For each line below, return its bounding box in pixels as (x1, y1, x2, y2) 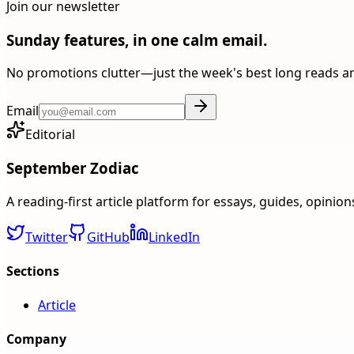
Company (6, 330, 66, 348)
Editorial (25, 126, 75, 144)
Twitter (25, 228, 68, 246)
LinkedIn (149, 228, 200, 246)
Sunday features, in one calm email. (6, 29, 267, 50)
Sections (6, 262, 59, 280)
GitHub (87, 228, 130, 246)
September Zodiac (6, 157, 139, 178)
